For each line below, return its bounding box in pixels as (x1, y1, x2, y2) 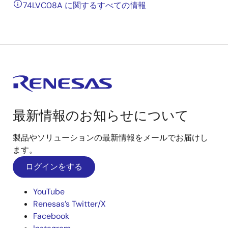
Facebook (33, 211, 69, 221)
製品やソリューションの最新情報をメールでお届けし (13, 132, 208, 143)
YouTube (33, 186, 65, 197)
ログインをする (25, 161, 82, 172)
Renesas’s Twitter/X (33, 198, 106, 209)
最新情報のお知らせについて (13, 107, 189, 124)
